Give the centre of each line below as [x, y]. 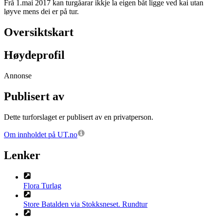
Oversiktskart [39, 32]
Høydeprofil [34, 55]
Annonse [18, 75]
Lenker [22, 155]
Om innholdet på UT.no [41, 134]
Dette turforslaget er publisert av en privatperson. [79, 117]
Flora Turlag [42, 185]
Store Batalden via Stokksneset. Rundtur [85, 204]
